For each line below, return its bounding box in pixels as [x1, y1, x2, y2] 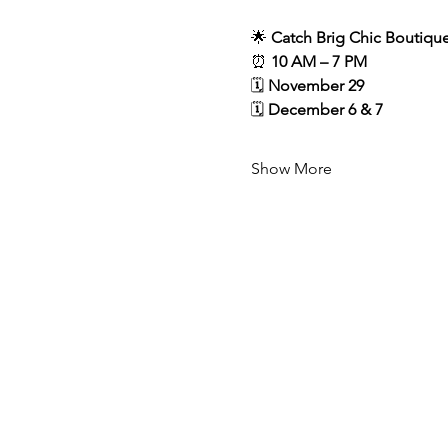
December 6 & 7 [267, 100, 383, 119]
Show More [250, 159, 332, 178]
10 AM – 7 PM [270, 52, 367, 71]
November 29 [267, 76, 364, 95]
